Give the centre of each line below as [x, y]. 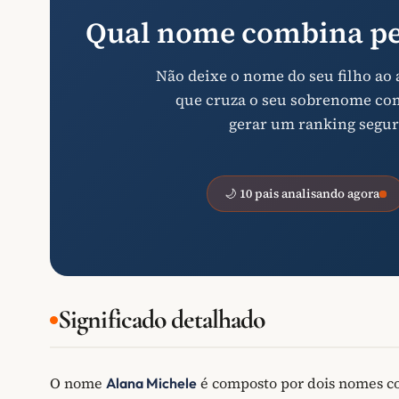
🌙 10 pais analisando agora [302, 194]
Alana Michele [151, 383]
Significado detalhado [162, 320]
